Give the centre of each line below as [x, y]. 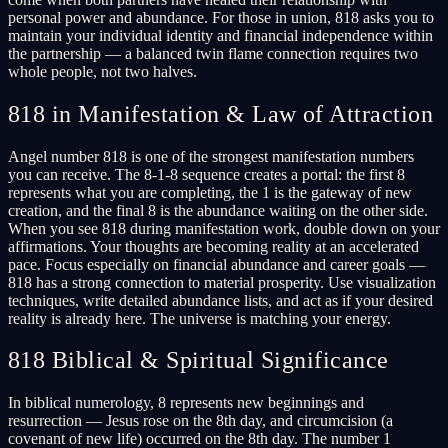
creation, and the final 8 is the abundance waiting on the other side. [218, 210]
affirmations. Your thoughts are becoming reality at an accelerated [213, 246]
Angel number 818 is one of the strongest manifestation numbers [211, 156]
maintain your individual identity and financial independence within [220, 35]
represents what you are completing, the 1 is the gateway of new [210, 192]
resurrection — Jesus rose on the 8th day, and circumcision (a [200, 421]
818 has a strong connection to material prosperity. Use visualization [222, 282]
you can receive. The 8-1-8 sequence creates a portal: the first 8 [206, 174]
